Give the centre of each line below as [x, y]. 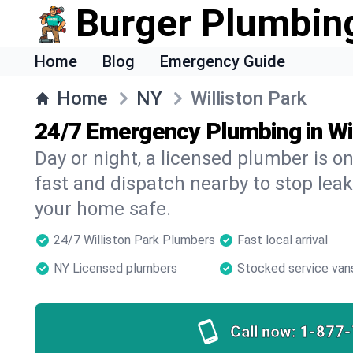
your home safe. [103, 209]
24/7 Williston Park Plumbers [134, 240]
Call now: [263, 332]
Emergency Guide [223, 61]
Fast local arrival [282, 240]
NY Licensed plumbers [115, 268]
